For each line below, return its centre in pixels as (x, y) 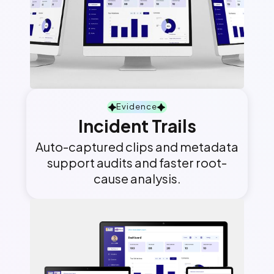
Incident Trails (137, 125)
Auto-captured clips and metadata (137, 146)
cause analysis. (137, 178)
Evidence (137, 107)
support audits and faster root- (137, 162)
